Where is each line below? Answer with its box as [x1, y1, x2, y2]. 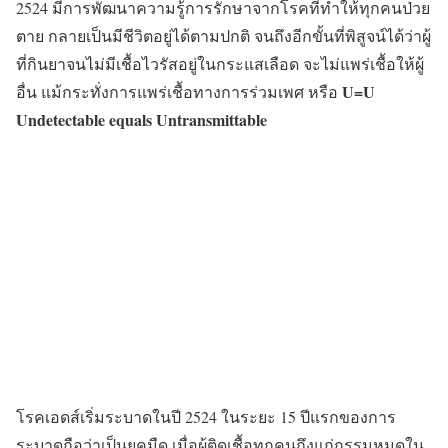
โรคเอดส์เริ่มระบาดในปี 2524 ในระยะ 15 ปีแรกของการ [16, 406, 396, 428]
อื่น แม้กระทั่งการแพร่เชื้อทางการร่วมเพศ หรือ [16, 80, 342, 102]
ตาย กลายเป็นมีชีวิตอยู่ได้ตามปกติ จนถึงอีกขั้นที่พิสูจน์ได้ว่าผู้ [16, 24, 431, 46]
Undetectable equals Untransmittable [16, 107, 267, 131]
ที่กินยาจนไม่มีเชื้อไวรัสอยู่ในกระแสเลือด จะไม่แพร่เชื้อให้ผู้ [16, 52, 424, 74]
